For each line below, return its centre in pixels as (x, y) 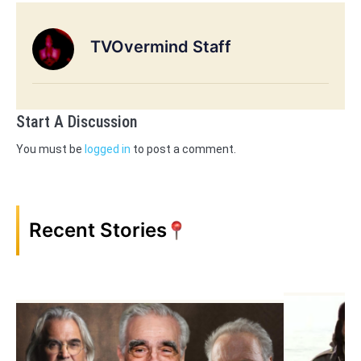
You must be (50, 149)
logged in (108, 149)
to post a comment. (183, 149)
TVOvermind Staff (161, 47)
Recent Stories (98, 230)
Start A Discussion (77, 121)
